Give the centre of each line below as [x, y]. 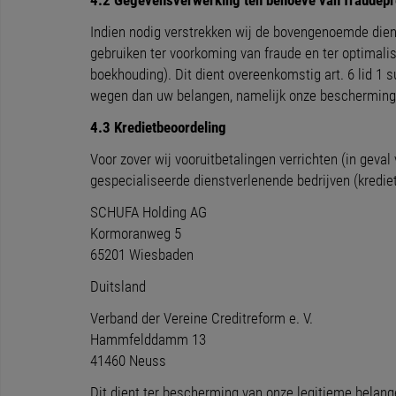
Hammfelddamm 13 [148, 339]
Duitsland [118, 286]
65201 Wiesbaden [142, 255]
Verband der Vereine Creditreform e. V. [202, 318]
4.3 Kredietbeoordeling [158, 127]
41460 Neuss [128, 361]
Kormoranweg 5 [136, 233]
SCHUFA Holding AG [148, 212]
